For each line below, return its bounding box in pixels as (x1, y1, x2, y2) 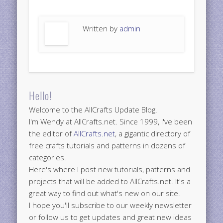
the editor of (29, 128, 74, 139)
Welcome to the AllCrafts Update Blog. (29, 105, 158, 115)
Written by (83, 23, 120, 33)
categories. (29, 152, 67, 163)
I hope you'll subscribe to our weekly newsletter (29, 200, 192, 211)
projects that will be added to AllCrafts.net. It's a (29, 176, 191, 187)
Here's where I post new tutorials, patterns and (29, 164, 191, 175)
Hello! (29, 88, 52, 104)
